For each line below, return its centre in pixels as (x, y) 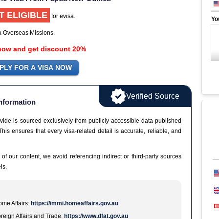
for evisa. (63, 16)
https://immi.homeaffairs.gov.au (75, 203)
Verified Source (153, 96)
